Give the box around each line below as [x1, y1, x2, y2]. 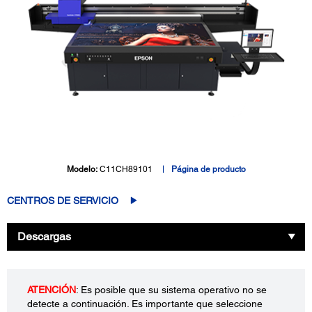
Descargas [17, 230, 71, 244]
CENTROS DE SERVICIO [7, 194, 118, 206]
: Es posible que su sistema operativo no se [76, 283, 267, 295]
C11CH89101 [99, 164, 153, 174]
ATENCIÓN [27, 283, 76, 295]
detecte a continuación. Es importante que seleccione [27, 297, 263, 309]
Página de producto [171, 164, 246, 174]
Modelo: [66, 164, 100, 174]
